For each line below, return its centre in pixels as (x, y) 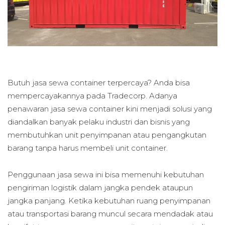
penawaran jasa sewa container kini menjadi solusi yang (110, 109)
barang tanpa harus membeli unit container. (88, 148)
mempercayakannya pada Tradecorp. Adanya (92, 96)
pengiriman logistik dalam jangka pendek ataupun (100, 187)
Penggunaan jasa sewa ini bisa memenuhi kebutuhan (106, 174)
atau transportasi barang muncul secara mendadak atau (110, 213)
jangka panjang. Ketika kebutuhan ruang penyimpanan (109, 200)
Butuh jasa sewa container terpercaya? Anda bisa (99, 83)
